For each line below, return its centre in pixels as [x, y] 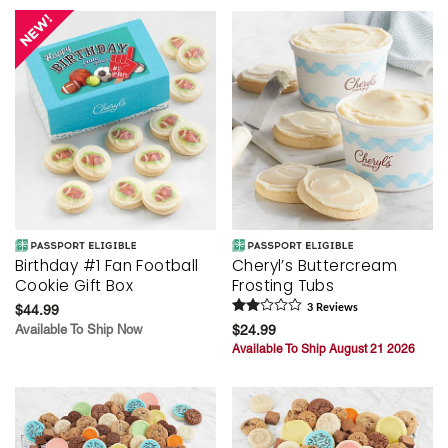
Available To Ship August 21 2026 [323, 349]
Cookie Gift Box [74, 286]
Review [333, 308]
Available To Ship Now [78, 330]
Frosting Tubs [283, 286]
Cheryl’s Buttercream [314, 266]
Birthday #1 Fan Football [107, 266]
